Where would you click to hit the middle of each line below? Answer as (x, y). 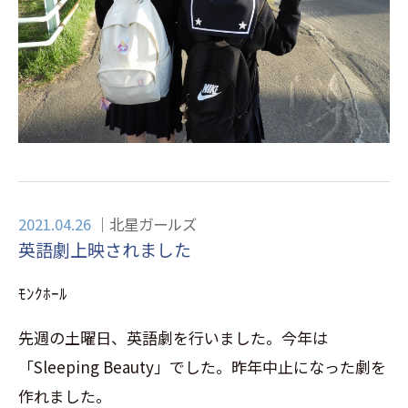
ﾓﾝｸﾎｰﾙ (43, 293)
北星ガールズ (153, 224)
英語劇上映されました (105, 250)
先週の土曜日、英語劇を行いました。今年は (173, 338)
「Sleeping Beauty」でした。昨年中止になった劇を (202, 367)
